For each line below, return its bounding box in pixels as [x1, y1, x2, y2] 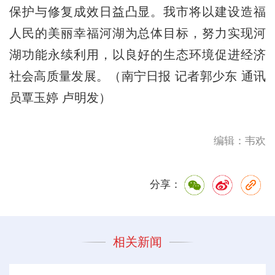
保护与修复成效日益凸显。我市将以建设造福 [9, 4, 266, 18]
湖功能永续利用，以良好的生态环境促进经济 [9, 47, 266, 61]
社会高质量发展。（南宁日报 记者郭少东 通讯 [9, 69, 266, 83]
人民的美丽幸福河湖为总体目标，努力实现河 [9, 26, 266, 40]
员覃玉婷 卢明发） [9, 90, 111, 104]
